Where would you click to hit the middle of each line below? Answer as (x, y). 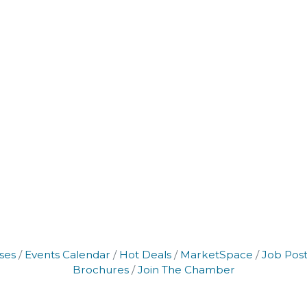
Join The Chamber (186, 269)
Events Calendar (67, 254)
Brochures (100, 269)
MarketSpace (217, 254)
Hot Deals (145, 254)
